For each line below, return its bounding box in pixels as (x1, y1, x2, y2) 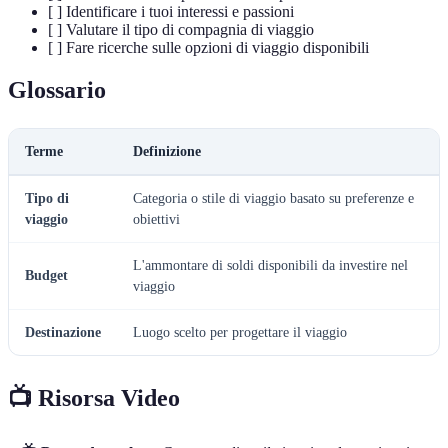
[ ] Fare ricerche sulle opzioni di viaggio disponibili (48, 39, 369, 57)
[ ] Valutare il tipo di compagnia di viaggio (48, 21, 314, 39)
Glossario (8, 77, 106, 104)
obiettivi (133, 212, 180, 228)
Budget (25, 268, 68, 284)
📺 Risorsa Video (8, 385, 180, 412)
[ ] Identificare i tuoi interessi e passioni (48, 3, 294, 21)
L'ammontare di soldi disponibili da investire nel (133, 258, 408, 274)
